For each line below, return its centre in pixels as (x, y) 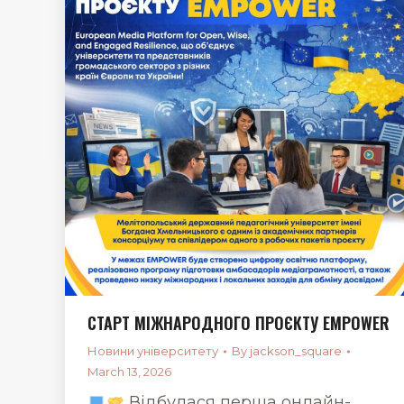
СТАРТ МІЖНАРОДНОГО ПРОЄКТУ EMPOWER (239, 323)
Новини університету (153, 351)
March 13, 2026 (129, 372)
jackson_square (296, 351)
